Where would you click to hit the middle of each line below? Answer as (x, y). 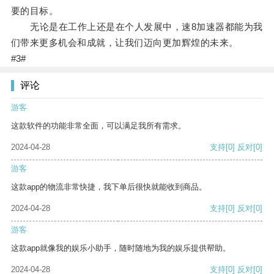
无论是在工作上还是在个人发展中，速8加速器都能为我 (137, 27)
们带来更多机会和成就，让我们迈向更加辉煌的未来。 (124, 43)
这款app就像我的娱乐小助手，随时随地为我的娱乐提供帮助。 (121, 248)
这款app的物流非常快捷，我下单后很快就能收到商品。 (109, 187)
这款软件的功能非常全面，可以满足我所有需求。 (98, 126)
